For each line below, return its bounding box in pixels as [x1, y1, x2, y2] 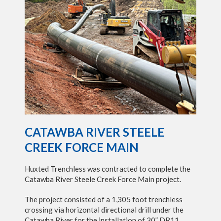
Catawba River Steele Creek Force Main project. [25, 175, 181, 184]
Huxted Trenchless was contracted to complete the [25, 164, 190, 173]
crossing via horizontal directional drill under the [25, 205, 184, 214]
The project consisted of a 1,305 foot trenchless [25, 195, 183, 204]
